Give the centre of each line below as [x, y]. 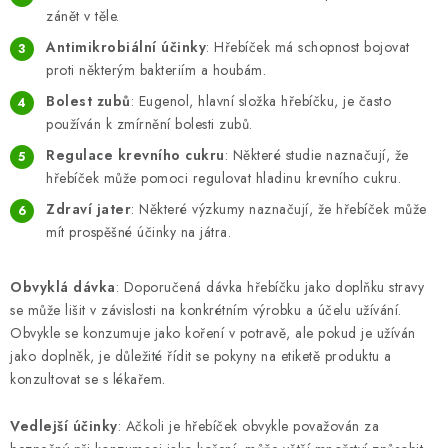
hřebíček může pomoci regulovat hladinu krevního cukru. [223, 178]
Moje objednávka [69, 120]
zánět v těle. [83, 16]
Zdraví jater [88, 209]
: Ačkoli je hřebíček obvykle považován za [248, 426]
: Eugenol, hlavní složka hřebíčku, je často [260, 101]
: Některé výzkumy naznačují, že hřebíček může [279, 209]
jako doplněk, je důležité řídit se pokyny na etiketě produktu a [201, 356]
